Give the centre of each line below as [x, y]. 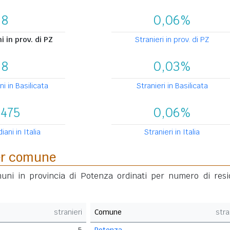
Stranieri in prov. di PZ [172, 40]
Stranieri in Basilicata [172, 86]
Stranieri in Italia [172, 132]
